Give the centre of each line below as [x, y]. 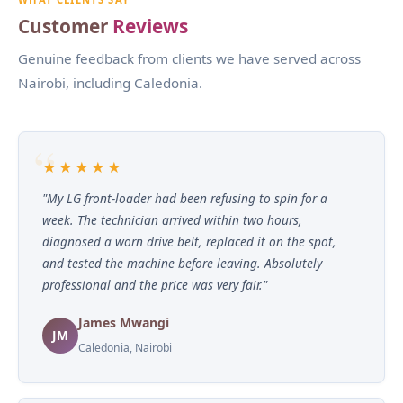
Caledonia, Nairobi [125, 347]
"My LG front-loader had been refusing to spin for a [185, 198]
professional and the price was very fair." [155, 284]
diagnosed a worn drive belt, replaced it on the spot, [189, 241]
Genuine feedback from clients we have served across [189, 58]
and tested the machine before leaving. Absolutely [182, 263]
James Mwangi [124, 322]
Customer [65, 26]
